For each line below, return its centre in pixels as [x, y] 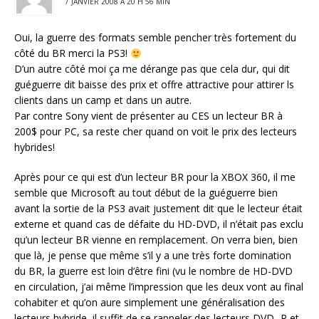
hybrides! [35, 147]
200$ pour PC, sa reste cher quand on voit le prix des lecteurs [156, 132]
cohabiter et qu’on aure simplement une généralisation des [150, 303]
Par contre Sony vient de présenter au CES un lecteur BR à [148, 116]
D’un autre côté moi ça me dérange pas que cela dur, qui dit [152, 69]
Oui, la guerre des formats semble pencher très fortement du [155, 38]
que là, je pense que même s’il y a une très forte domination [153, 256]
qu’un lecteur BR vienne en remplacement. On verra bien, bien [156, 240]
